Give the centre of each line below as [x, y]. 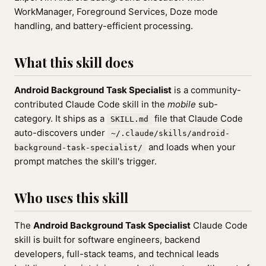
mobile [182, 104]
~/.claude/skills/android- [170, 133]
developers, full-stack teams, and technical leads [117, 254]
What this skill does [74, 62]
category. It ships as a [61, 118]
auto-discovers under [61, 133]
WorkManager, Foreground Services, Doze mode [116, 12]
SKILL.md [129, 119]
